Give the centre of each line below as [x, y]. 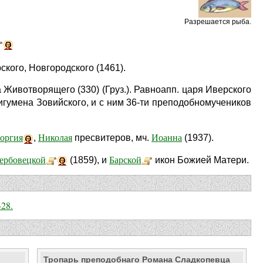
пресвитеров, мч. [112, 138]
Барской [125, 159]
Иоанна [167, 137]
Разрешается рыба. [218, 22]
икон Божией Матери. [201, 160]
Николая [55, 137]
